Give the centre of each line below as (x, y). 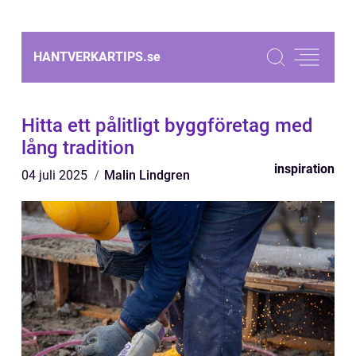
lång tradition (78, 148)
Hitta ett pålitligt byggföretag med (167, 126)
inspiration (304, 169)
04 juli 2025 (56, 175)
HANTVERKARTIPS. (90, 57)
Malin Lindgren (147, 175)
